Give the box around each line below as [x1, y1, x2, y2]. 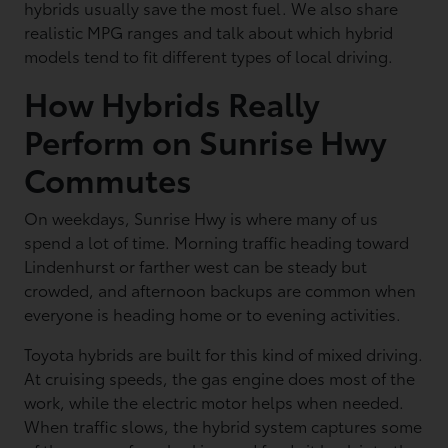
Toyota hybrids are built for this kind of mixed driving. [24, 342, 424, 365]
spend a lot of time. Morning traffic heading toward [24, 230, 410, 253]
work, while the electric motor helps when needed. [24, 390, 405, 413]
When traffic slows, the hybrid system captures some [24, 414, 423, 437]
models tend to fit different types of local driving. [24, 44, 394, 67]
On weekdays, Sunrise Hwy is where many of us [24, 206, 379, 229]
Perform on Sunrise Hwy [24, 118, 388, 163]
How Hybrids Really [24, 80, 321, 125]
